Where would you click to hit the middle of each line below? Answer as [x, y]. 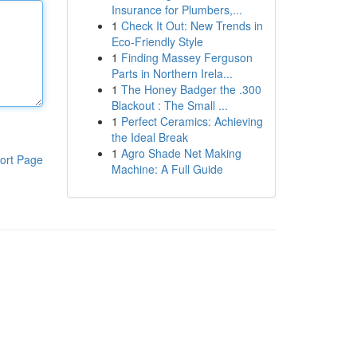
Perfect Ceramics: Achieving [192, 121]
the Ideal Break [149, 137]
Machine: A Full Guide [167, 169]
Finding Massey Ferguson [186, 57]
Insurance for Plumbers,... [177, 10]
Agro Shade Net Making [181, 153]
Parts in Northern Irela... [172, 73]
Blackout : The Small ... [169, 105]
